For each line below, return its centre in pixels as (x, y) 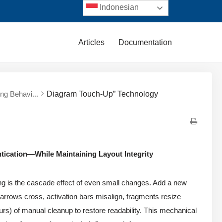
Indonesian (118, 7)
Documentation (145, 42)
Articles (91, 42)
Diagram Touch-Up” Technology (103, 94)
